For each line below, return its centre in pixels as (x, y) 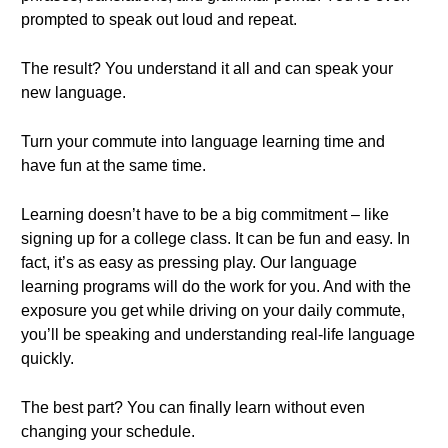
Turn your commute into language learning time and (203, 141)
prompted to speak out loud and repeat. (159, 19)
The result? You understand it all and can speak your (207, 68)
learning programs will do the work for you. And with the (216, 286)
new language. (73, 92)
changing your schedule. (108, 431)
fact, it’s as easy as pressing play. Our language (189, 262)
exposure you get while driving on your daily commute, (213, 310)
